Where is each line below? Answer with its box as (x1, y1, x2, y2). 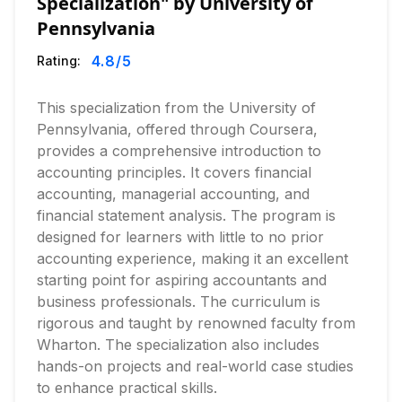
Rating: (37, 53, 81, 68)
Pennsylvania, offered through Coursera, (37, 120, 318, 138)
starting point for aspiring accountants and (37, 271, 327, 289)
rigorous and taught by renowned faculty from (37, 314, 355, 332)
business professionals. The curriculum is (37, 293, 320, 310)
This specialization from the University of (37, 99, 316, 117)
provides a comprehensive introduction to (37, 142, 321, 160)
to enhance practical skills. (37, 379, 217, 397)
